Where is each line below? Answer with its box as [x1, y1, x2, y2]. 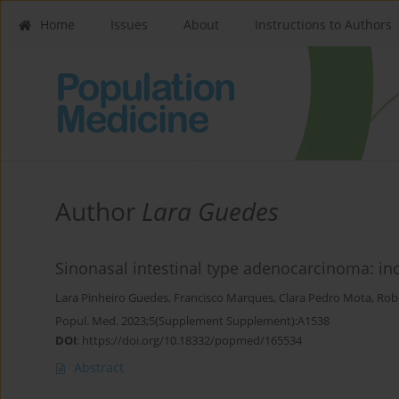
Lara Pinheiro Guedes [55, 290, 168, 306]
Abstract [74, 359, 124, 377]
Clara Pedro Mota [279, 290, 371, 306]
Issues [110, 16, 148, 33]
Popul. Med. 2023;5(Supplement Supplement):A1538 [55, 313, 330, 330]
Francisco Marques [174, 290, 273, 306]
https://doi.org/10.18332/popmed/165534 [82, 332, 302, 349]
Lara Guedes [142, 194, 279, 229]
